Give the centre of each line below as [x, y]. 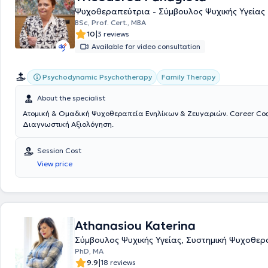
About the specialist [71, 98]
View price [55, 164]
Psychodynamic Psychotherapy [97, 77]
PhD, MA [89, 251]
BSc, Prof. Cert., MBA [110, 22]
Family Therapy [188, 77]
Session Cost [59, 150]
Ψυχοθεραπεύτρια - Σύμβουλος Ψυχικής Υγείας [170, 11]
